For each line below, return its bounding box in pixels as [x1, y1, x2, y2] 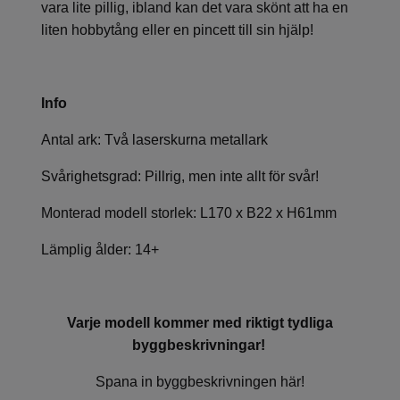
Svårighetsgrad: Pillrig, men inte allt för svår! [41, 168, 319, 184]
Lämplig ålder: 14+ [41, 241, 159, 257]
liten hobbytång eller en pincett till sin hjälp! [41, 21, 313, 37]
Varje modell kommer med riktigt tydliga [67, 314, 333, 330]
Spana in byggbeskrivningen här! [96, 373, 304, 389]
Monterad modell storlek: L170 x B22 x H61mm [41, 204, 337, 221]
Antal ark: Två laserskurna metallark [41, 131, 268, 147]
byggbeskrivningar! [131, 337, 269, 353]
